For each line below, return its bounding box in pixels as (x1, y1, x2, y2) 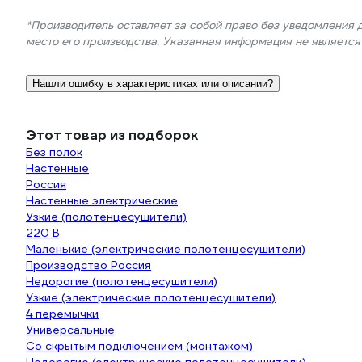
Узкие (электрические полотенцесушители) (26, 290, 276, 305)
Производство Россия (26, 258, 151, 272)
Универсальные (26, 322, 115, 337)
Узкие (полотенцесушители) (26, 209, 187, 224)
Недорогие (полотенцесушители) (26, 274, 217, 288)
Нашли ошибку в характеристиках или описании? (32, 78, 273, 90)
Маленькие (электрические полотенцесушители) (26, 242, 305, 256)
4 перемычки (26, 306, 99, 321)
